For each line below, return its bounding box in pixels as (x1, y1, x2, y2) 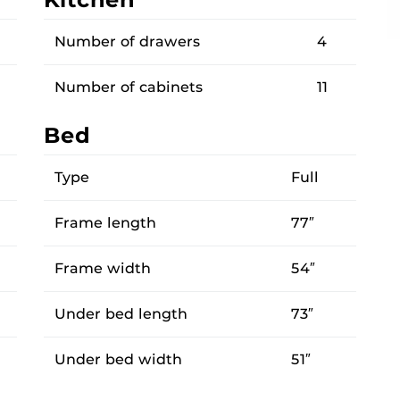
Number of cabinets (54, 78, 203, 96)
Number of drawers (54, 32, 200, 50)
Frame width (54, 259, 151, 277)
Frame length (54, 213, 156, 231)
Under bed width (54, 350, 182, 368)
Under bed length (54, 304, 187, 322)
